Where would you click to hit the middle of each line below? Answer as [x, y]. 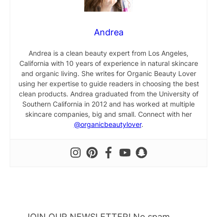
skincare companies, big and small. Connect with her [108, 114]
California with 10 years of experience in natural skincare [108, 63]
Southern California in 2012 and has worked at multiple [108, 104]
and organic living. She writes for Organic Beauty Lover [108, 74]
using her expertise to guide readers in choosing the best [108, 84]
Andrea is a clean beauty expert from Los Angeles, [108, 53]
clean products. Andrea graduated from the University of [108, 94]
